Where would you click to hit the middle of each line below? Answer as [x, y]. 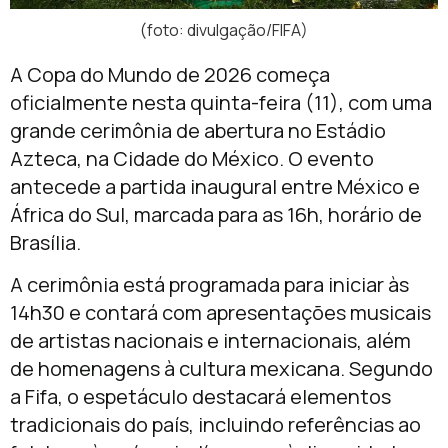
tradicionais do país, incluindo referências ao [215, 425]
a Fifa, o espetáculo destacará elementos [200, 397]
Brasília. [45, 242]
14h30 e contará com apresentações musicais [220, 313]
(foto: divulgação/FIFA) [224, 29]
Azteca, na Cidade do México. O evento [192, 158]
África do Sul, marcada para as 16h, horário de [216, 214]
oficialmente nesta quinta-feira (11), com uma [221, 102]
